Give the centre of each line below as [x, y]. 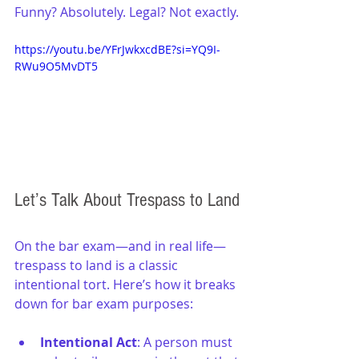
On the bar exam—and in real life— [120, 246]
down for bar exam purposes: [104, 303]
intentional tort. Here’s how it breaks [127, 284]
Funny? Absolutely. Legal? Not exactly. [127, 12]
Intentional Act [89, 342]
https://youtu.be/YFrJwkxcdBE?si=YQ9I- [117, 49]
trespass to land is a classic [98, 265]
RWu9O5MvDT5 [56, 66]
